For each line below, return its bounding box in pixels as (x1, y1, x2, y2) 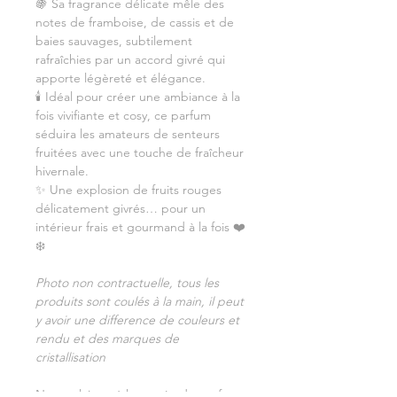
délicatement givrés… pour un (35, 200, 206, 217)
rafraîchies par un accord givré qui (35, 51, 225, 68)
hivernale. (35, 163, 89, 180)
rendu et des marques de (35, 331, 179, 347)
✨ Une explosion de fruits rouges (35, 182, 222, 198)
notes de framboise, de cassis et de (35, 14, 234, 31)
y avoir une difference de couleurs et (35, 312, 239, 329)
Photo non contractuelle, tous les (35, 275, 219, 292)
